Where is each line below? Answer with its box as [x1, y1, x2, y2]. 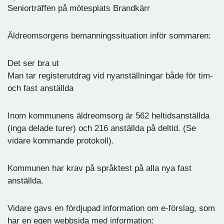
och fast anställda [7, 83, 73, 93]
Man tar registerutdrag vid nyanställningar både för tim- [7, 70, 213, 80]
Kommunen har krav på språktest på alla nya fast [7, 163, 191, 173]
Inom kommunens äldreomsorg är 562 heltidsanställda [7, 110, 209, 120]
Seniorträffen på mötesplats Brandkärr [7, 3, 150, 13]
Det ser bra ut [7, 58, 59, 68]
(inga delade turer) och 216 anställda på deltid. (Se [7, 123, 196, 133]
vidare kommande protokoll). [7, 135, 114, 145]
